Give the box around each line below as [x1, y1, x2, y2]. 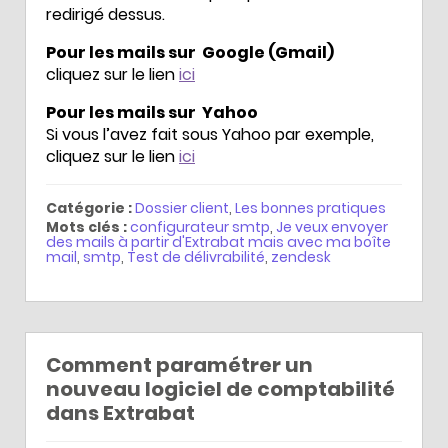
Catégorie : [46, 197, 132, 218]
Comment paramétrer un [46, 350, 313, 379]
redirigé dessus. [46, 2, 165, 26]
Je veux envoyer [276, 216, 388, 237]
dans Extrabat [46, 398, 195, 427]
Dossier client [135, 197, 229, 218]
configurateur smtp [130, 216, 270, 237]
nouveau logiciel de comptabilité [46, 374, 395, 403]
